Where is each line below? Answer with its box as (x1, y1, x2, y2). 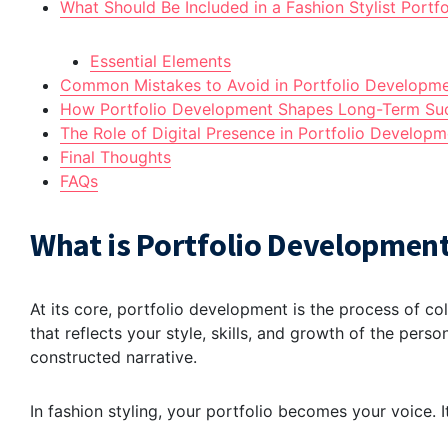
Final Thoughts (60, 147, 171, 168)
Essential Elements (90, 51, 231, 72)
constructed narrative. (30, 347, 197, 368)
